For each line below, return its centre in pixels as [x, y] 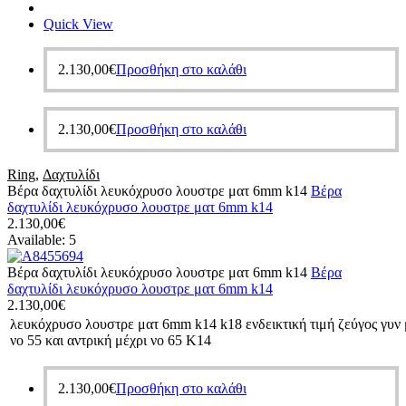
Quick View [78, 24]
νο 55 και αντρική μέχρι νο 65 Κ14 [111, 340]
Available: [38, 239]
